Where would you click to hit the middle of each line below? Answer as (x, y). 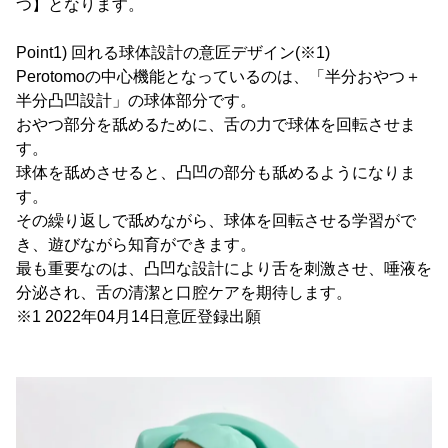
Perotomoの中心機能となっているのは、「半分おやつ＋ (218, 77)
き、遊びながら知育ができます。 (136, 245)
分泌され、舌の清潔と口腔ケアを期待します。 (184, 293)
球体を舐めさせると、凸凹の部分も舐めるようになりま (216, 173)
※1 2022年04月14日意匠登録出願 (138, 317)
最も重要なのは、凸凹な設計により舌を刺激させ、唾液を (224, 269)
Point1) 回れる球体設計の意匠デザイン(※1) (173, 53)
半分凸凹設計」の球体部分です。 (136, 101)
